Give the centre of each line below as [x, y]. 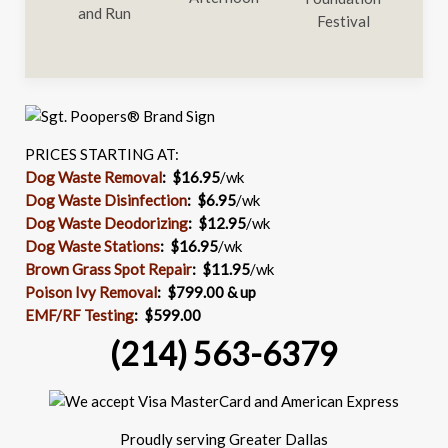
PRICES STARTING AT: [102, 153]
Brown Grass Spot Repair [108, 268]
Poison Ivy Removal [91, 291]
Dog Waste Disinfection [106, 199]
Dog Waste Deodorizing [106, 222]
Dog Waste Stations [92, 245]
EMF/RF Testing [79, 314]
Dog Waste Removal [93, 176]
